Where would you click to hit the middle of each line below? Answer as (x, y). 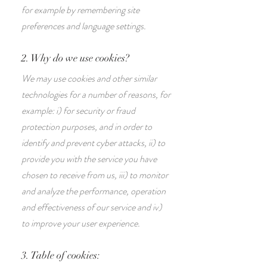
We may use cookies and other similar (89, 78)
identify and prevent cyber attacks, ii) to (93, 143)
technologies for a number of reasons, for (96, 94)
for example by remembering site (80, 10)
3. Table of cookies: (61, 255)
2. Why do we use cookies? (75, 58)
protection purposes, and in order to (87, 127)
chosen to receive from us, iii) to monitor (95, 175)
